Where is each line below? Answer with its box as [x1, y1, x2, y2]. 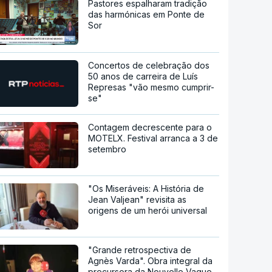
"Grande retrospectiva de [88, 245, 192, 256]
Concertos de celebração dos [88, 60, 210, 71]
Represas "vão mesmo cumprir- [88, 82, 215, 93]
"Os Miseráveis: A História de [88, 183, 205, 194]
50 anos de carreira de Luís [88, 71, 199, 82]
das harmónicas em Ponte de [88, 8, 205, 19]
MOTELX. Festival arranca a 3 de [88, 133, 219, 144]
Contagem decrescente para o [88, 122, 212, 133]
